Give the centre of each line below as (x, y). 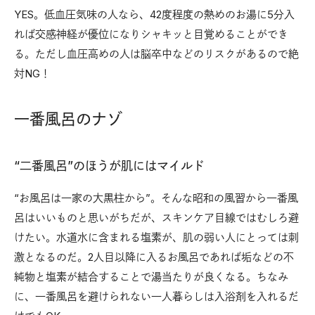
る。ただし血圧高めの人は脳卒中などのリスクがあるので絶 (156, 53)
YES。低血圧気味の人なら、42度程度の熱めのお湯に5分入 (154, 14)
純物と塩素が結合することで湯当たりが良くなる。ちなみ (151, 276)
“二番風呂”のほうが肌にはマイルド (109, 166)
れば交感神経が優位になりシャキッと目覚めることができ (151, 34)
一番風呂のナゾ (68, 118)
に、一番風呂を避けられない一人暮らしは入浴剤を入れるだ (156, 296)
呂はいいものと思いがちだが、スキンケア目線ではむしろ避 (156, 217)
